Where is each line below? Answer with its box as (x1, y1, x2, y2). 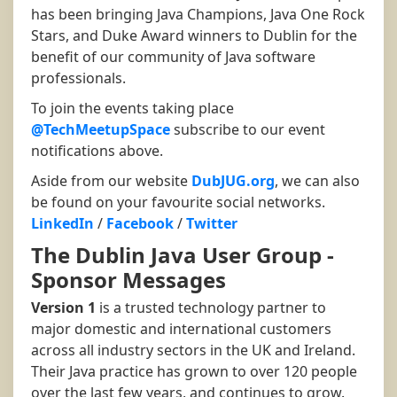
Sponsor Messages (31, 265, 226, 295)
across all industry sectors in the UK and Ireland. (31, 340, 355, 361)
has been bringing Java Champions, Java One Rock (31, 4, 365, 25)
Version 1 (31, 298, 96, 318)
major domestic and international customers (31, 319, 331, 339)
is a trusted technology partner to (96, 298, 326, 318)
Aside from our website (31, 171, 191, 191)
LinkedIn (31, 214, 94, 234)
